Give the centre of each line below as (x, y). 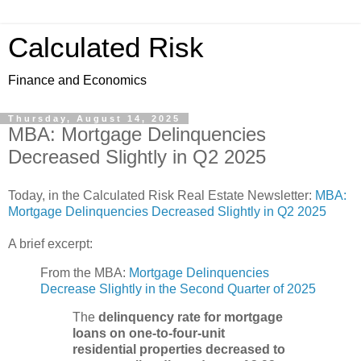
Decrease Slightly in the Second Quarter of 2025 (178, 288)
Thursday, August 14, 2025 (94, 118)
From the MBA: (85, 272)
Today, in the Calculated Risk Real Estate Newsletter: (162, 195)
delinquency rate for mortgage (191, 317)
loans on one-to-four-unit (149, 334)
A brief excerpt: (50, 243)
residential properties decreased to (179, 350)
